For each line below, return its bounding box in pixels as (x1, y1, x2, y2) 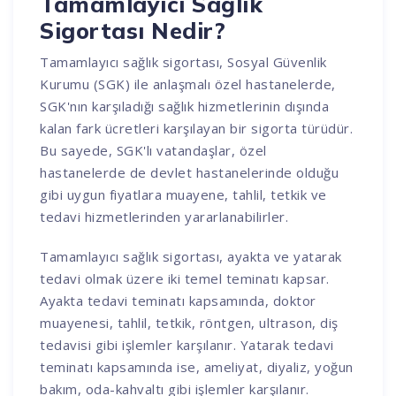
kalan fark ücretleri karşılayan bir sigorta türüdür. (40, 118, 354, 137)
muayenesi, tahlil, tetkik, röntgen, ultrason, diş (40, 313, 339, 331)
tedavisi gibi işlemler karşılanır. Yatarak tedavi (40, 335, 334, 354)
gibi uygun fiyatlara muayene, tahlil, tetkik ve (40, 185, 327, 203)
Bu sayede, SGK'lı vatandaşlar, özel (40, 141, 267, 159)
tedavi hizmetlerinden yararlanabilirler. (40, 207, 289, 225)
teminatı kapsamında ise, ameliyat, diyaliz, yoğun (40, 357, 354, 376)
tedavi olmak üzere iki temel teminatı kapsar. (40, 269, 330, 287)
